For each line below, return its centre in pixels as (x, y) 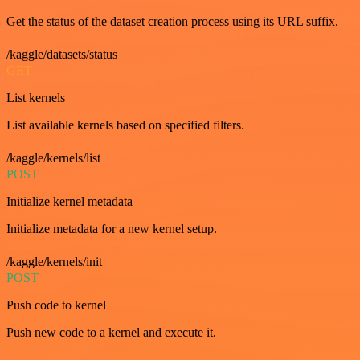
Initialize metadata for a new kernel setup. (112, 229)
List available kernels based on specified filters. (125, 125)
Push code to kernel (56, 305)
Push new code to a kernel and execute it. (111, 332)
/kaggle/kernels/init (54, 262)
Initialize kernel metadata (70, 201)
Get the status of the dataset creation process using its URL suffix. (172, 21)
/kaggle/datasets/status (62, 54)
